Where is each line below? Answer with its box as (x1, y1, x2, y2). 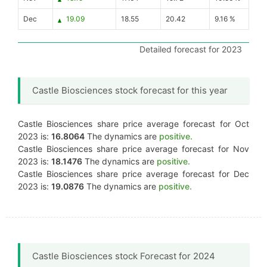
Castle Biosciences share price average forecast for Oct (18, 119, 249, 129)
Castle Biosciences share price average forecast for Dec (18, 169, 249, 179)
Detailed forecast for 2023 (139, 44, 242, 54)
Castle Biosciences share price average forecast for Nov (18, 144, 249, 154)
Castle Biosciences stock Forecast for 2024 (32, 250, 215, 262)
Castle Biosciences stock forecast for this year (32, 85, 228, 96)
